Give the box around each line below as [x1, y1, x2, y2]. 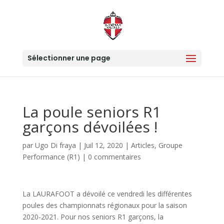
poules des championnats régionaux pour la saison [22, 200, 187, 210]
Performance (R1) [22, 152, 80, 161]
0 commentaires [87, 152, 141, 161]
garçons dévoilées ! [22, 116, 157, 137]
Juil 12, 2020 [83, 140, 123, 150]
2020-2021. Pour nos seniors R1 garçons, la [22, 212, 163, 221]
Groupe [158, 140, 182, 150]
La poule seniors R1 [22, 101, 161, 122]
